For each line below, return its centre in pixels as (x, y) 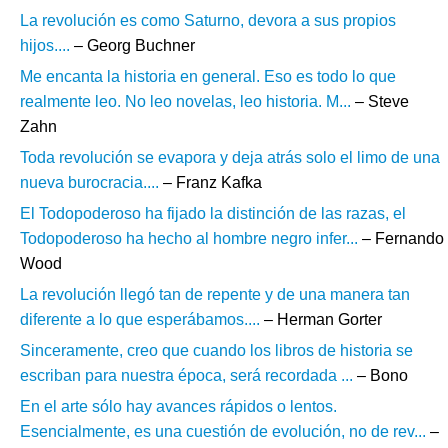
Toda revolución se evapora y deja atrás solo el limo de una (230, 157)
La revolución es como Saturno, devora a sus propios (208, 20)
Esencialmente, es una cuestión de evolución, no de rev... (223, 431)
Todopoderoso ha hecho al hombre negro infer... (189, 238)
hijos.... (45, 45)
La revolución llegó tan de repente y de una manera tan (215, 294)
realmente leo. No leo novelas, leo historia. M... (185, 101)
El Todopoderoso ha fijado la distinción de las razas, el (213, 213)
